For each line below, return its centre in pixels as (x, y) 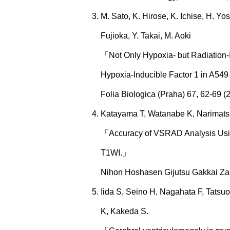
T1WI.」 (116, 153)
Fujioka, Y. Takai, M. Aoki (146, 36)
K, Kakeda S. (124, 211)
